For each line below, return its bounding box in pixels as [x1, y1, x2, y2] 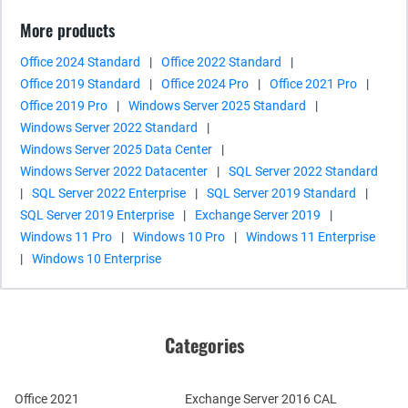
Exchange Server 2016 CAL [184, 392, 337, 406]
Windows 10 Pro [133, 229, 225, 244]
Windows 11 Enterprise [246, 229, 375, 244]
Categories [164, 331, 244, 359]
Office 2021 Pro [270, 76, 357, 91]
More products [20, 18, 115, 42]
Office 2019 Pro [20, 98, 107, 113]
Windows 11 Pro [20, 229, 112, 244]
